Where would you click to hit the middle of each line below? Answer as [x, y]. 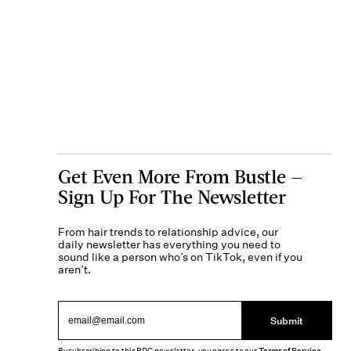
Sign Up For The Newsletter [172, 196]
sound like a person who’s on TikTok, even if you [180, 257]
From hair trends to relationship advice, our [168, 232]
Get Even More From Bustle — [180, 176]
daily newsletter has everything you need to [169, 244]
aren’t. [74, 270]
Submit [287, 320]
